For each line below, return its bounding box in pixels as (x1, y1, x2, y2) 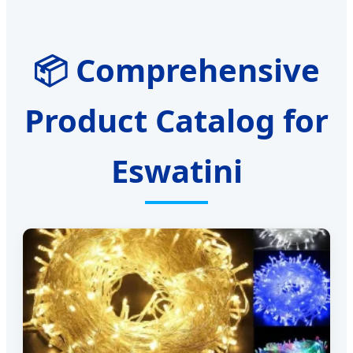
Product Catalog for (24, 98, 329, 142)
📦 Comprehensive (33, 47, 320, 91)
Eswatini (110, 148, 243, 192)
